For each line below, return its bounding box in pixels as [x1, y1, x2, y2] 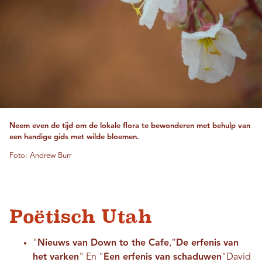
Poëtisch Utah [9, 205, 152, 227]
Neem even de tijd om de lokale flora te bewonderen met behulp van [9, 122, 250, 130]
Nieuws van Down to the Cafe [37, 238, 169, 248]
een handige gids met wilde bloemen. [9, 133, 139, 141]
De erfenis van [176, 238, 239, 248]
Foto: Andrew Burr [9, 151, 71, 160]
